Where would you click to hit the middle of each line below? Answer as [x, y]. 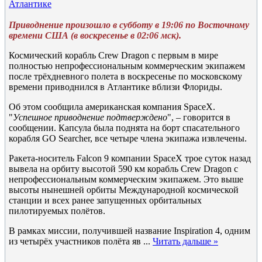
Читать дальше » [185, 241]
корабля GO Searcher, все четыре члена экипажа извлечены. [128, 138]
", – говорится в [199, 117]
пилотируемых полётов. [57, 211]
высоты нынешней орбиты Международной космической [124, 190]
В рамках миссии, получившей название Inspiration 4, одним [130, 231]
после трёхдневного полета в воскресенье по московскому [125, 76]
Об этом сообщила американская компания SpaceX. [112, 107]
